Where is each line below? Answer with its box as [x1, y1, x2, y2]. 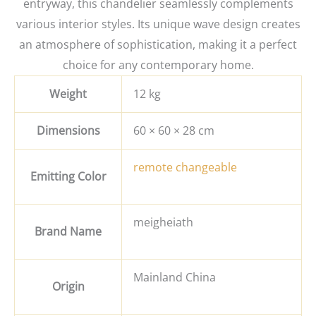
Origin [51, 278, 85, 294]
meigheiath [133, 214, 193, 230]
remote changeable [133, 159, 237, 175]
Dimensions [36, 122, 100, 138]
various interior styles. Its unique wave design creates [16, 16, 300, 32]
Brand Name [35, 223, 102, 239]
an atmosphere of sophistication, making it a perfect [19, 36, 297, 52]
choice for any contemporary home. [62, 56, 254, 73]
